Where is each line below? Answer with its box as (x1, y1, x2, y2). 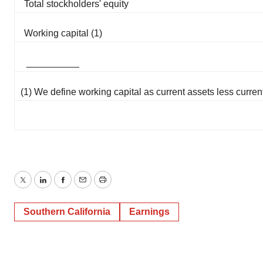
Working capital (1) (24, 28, 102, 38)
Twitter (22, 181, 50, 192)
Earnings (129, 207, 170, 217)
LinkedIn (42, 181, 78, 192)
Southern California (23, 207, 110, 217)
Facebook (62, 181, 104, 192)
